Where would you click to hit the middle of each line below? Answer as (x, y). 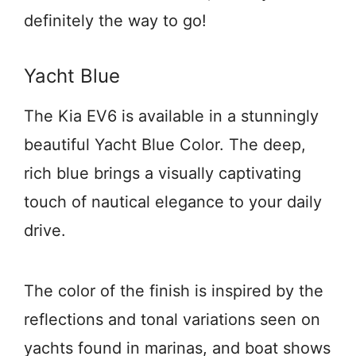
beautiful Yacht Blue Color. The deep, (165, 145)
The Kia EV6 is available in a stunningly (171, 116)
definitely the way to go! (115, 21)
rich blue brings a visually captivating (163, 173)
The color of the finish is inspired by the (174, 291)
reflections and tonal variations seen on (172, 319)
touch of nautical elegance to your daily (173, 202)
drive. (45, 230)
